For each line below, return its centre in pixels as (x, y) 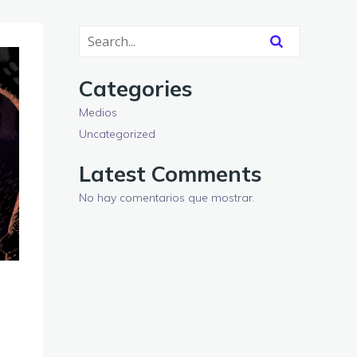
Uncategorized (117, 134)
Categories (135, 88)
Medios (98, 112)
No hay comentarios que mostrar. (167, 198)
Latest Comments (170, 174)
